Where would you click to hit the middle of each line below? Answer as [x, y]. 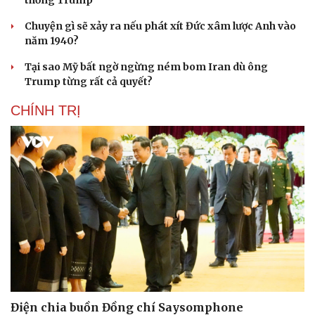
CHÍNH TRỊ [46, 111]
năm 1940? [52, 41]
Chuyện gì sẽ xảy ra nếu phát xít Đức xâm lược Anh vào [160, 26]
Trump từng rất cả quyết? [89, 82]
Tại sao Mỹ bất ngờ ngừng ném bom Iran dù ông [146, 67]
